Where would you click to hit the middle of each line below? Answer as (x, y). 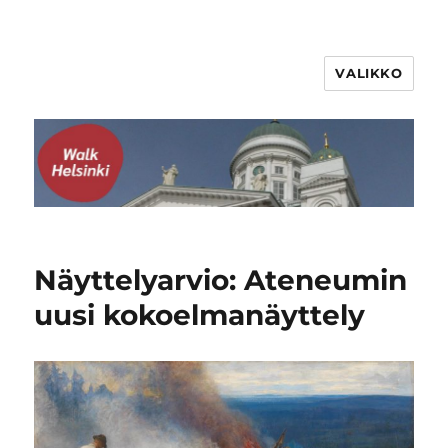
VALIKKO (369, 73)
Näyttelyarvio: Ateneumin (221, 280)
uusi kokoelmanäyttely (200, 315)
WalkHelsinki (114, 87)
